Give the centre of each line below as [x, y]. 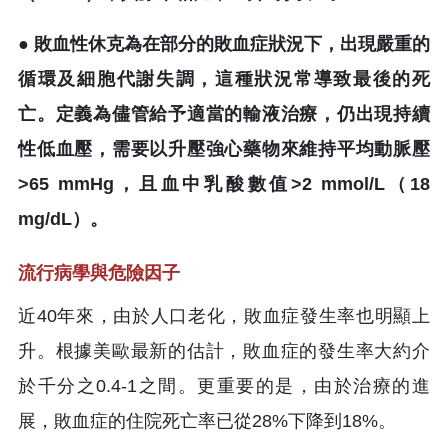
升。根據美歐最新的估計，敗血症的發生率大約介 [224, 350]
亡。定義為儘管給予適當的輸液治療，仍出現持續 [224, 113]
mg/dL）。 [63, 218]
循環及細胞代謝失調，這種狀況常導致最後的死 [224, 78]
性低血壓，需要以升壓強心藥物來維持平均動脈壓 [224, 148]
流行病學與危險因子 [99, 272]
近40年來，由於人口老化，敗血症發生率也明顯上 [224, 315]
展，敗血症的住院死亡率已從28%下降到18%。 [207, 420]
